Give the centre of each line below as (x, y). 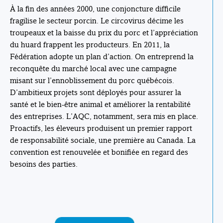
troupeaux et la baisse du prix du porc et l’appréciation (104, 32)
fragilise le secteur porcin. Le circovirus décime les (97, 20)
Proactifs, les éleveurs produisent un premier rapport (101, 128)
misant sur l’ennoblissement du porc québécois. (92, 80)
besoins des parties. (44, 164)
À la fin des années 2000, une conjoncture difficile (95, 8)
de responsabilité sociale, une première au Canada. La (103, 140)
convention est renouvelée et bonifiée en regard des (99, 152)
